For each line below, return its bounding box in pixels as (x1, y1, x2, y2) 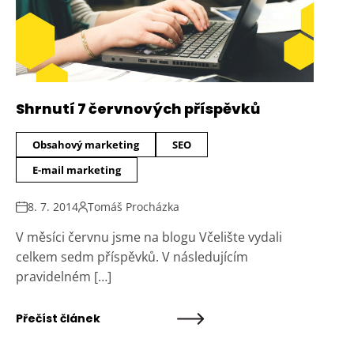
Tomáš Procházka (88, 199, 179, 215)
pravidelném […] (16, 268, 111, 286)
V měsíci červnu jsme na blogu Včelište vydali (16, 228, 282, 247)
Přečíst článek (16, 311, 100, 327)
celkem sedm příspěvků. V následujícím (16, 248, 248, 266)
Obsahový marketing (32, 137, 139, 153)
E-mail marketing (32, 163, 121, 178)
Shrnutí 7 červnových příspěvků (16, 99, 260, 119)
